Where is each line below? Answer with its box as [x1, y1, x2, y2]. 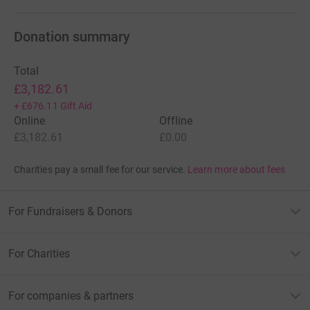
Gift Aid [60, 100, 93, 111]
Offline [159, 113, 193, 127]
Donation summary [14, 28, 130, 45]
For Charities [8, 246, 70, 260]
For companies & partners [8, 289, 134, 302]
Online [14, 113, 46, 127]
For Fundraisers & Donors [8, 204, 132, 218]
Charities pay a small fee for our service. [14, 163, 185, 175]
